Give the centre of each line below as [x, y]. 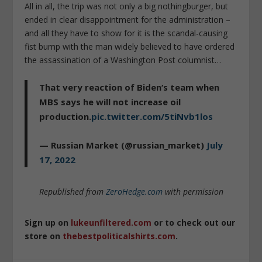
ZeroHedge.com [134, 191]
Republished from [72, 191]
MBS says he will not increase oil [110, 101]
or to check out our [194, 222]
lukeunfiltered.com [111, 222]
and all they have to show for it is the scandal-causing [126, 33]
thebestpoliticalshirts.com [119, 236]
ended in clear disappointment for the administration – [128, 20]
